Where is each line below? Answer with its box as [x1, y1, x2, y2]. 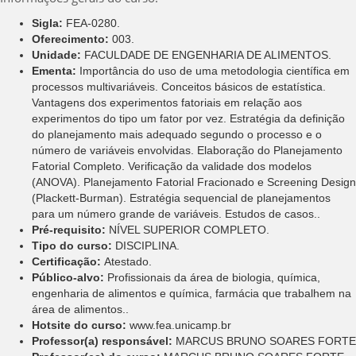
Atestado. [104, 254, 152, 268]
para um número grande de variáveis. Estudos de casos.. [32, 207, 320, 220]
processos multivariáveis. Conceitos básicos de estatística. [32, 79, 326, 93]
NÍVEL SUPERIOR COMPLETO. [109, 222, 269, 236]
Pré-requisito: [32, 222, 109, 236]
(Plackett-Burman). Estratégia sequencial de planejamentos [32, 191, 331, 204]
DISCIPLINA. [115, 238, 180, 252]
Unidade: [32, 48, 81, 61]
